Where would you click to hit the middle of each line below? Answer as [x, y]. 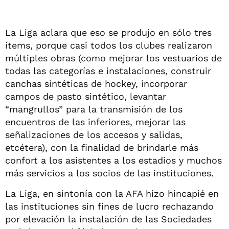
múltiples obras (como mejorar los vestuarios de [113, 58]
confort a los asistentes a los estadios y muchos [113, 160]
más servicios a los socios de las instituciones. [109, 173]
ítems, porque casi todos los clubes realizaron [109, 45]
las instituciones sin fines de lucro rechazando [109, 206]
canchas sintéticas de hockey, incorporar [96, 83]
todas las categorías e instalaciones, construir [108, 71]
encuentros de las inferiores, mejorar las [95, 122]
